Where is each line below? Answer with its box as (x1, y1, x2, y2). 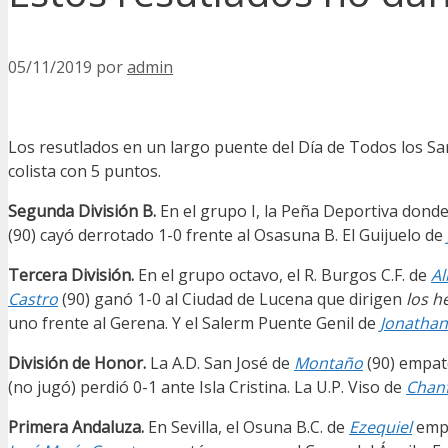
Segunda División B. (8, 200, 156, 223)
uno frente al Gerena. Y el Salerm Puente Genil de (8, 312, 380, 335)
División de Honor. (8, 352, 146, 375)
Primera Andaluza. (8, 416, 144, 439)
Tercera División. (8, 264, 138, 287)
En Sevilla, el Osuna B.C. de (144, 416, 349, 439)
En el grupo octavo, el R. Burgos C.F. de (138, 264, 431, 287)
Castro (8, 288, 58, 311)
